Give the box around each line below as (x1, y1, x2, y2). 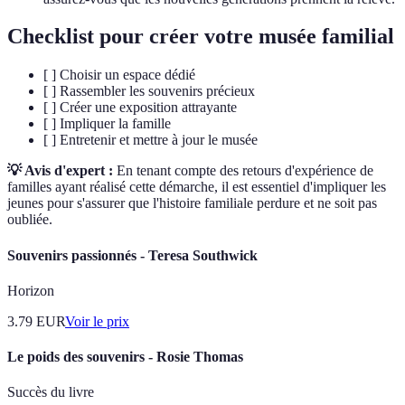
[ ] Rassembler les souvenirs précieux (43, 83, 255, 99)
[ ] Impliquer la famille (43, 116, 171, 132)
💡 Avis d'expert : (7, 163, 113, 179)
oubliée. (7, 212, 52, 228)
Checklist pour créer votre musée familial (7, 24, 394, 49)
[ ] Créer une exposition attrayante (43, 99, 237, 116)
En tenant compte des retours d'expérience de (113, 163, 373, 179)
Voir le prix (65, 313, 129, 329)
